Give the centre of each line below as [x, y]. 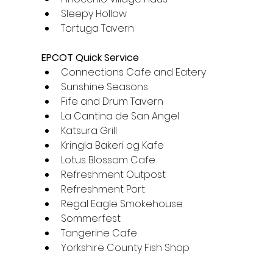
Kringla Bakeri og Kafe [112, 146]
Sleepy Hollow [94, 14]
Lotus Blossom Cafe [108, 160]
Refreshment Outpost [113, 175]
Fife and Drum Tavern [112, 102]
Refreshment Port [103, 190]
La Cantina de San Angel [120, 116]
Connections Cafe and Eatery [133, 73]
